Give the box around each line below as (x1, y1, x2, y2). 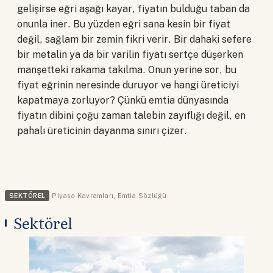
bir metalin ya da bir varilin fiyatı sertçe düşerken (17, 49, 243, 61)
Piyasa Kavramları (52, 192, 114, 200)
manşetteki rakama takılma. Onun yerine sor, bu (17, 64, 236, 76)
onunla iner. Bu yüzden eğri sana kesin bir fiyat (17, 18, 230, 30)
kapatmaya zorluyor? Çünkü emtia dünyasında (17, 94, 229, 107)
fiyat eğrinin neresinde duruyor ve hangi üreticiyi (17, 79, 239, 91)
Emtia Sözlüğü (117, 192, 167, 200)
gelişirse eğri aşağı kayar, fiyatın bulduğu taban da (17, 3, 250, 15)
